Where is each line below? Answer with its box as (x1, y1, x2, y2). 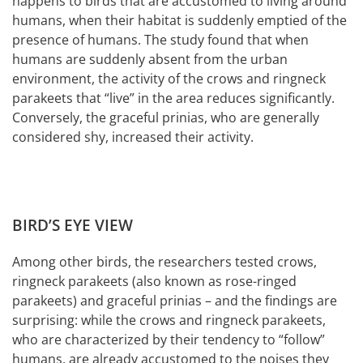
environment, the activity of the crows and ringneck (12, 69, 326, 88)
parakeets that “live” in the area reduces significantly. (12, 88, 335, 107)
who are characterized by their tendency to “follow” (12, 330, 325, 348)
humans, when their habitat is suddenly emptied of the (12, 11, 347, 29)
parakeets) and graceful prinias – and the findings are (12, 291, 337, 310)
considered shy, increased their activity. (12, 127, 254, 146)
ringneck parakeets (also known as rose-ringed (12, 271, 297, 290)
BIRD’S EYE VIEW (12, 214, 133, 236)
